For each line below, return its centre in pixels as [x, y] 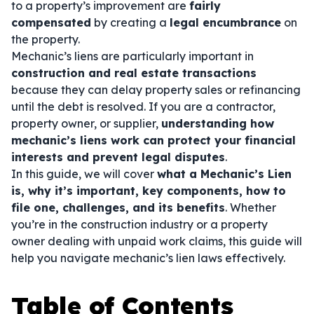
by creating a [130, 22]
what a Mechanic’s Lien [224, 174]
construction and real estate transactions [134, 73]
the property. [46, 39]
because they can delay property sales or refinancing [156, 90]
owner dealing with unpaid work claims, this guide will [157, 241]
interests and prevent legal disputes [118, 157]
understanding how [218, 123]
